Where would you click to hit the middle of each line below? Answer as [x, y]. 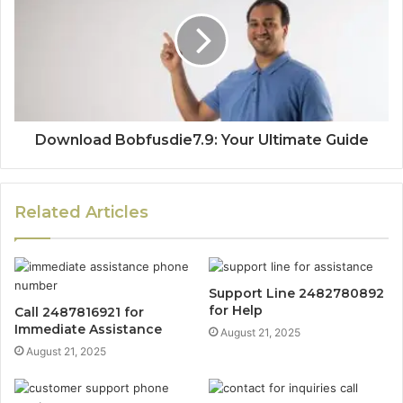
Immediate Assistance [88, 330]
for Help [236, 311]
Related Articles [81, 213]
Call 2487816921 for [79, 313]
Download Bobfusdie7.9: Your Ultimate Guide [201, 140]
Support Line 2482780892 [296, 294]
